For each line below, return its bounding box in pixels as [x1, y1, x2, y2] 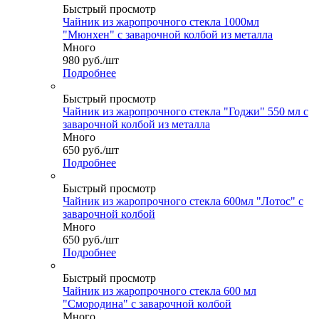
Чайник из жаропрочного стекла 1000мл [63, 16, 259, 28]
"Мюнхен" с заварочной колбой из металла [63, 28, 273, 41]
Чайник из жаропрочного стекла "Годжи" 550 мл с [63, 105, 308, 118]
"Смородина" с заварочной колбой [63, 298, 231, 310]
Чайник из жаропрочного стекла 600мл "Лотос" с [63, 195, 303, 208]
